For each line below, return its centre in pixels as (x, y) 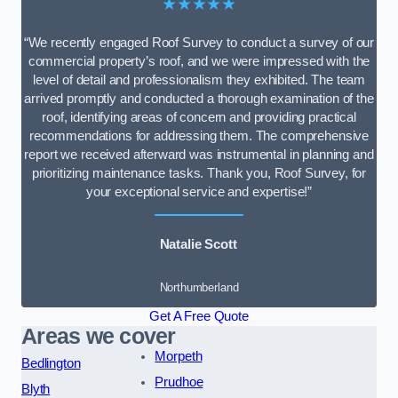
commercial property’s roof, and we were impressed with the (199, 61)
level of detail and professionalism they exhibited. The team (199, 80)
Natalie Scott (198, 245)
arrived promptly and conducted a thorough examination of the (199, 98)
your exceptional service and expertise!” (199, 191)
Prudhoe (179, 382)
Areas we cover (99, 336)
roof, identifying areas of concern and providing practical (199, 117)
